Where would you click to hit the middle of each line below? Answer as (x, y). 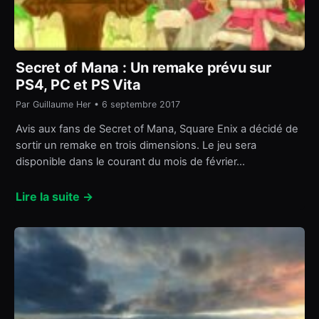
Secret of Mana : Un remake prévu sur (143, 67)
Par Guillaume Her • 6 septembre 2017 (98, 104)
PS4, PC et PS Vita (78, 84)
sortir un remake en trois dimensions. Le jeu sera (136, 146)
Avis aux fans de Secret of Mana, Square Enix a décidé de (157, 129)
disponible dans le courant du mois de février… (130, 162)
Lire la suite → (54, 196)
